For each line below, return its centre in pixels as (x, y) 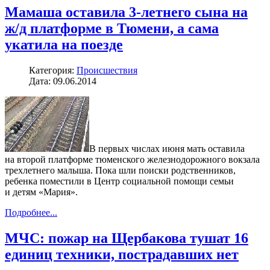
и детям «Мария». (41, 192)
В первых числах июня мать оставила (167, 148)
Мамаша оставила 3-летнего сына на (126, 12)
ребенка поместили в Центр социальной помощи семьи (119, 181)
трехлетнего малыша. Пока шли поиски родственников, (120, 170)
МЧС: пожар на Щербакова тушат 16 (127, 238)
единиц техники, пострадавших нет (122, 254)
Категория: (53, 70)
